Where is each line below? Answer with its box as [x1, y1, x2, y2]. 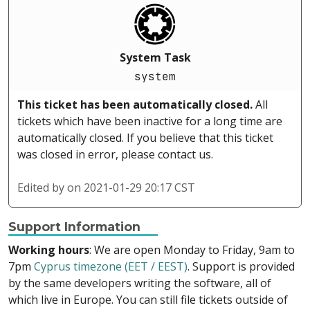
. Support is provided [188, 259, 295, 275]
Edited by [17, 180, 67, 196]
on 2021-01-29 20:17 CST [67, 180, 195, 196]
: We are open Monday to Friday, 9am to [89, 242, 295, 258]
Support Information [8, 219, 140, 235]
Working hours [8, 242, 89, 258]
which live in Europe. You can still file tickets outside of [8, 292, 288, 308]
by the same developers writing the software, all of [8, 275, 271, 291]
